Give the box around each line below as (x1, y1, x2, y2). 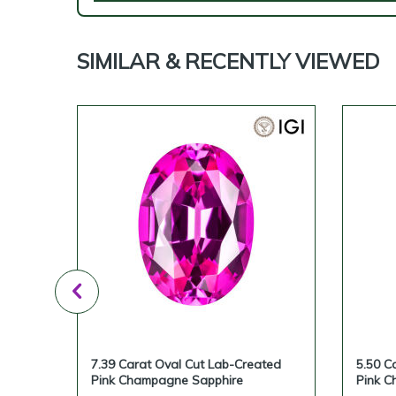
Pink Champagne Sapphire (91, 372, 243, 388)
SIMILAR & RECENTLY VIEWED (77, 48, 379, 74)
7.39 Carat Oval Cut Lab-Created (91, 356, 281, 372)
